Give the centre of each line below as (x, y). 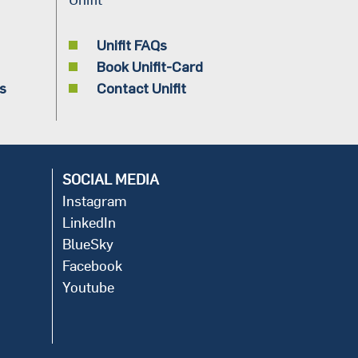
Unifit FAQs (131, 44)
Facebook (92, 265)
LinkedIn (89, 222)
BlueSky (88, 244)
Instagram (95, 201)
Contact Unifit (141, 88)
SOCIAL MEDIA (111, 179)
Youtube (88, 287)
